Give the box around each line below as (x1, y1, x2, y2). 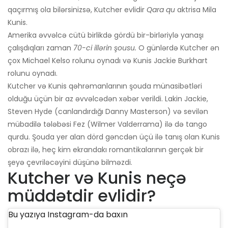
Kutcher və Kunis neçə (8, 166, 186, 189)
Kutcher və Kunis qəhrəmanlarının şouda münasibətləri (8, 80, 202, 91)
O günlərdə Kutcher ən (136, 42, 219, 53)
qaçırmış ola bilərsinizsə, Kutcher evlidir (8, 4, 147, 15)
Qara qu (147, 4, 175, 15)
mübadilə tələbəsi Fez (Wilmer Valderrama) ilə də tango (8, 119, 207, 129)
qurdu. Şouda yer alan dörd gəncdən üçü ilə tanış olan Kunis (8, 131, 220, 142)
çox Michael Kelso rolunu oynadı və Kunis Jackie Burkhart (8, 55, 208, 66)
